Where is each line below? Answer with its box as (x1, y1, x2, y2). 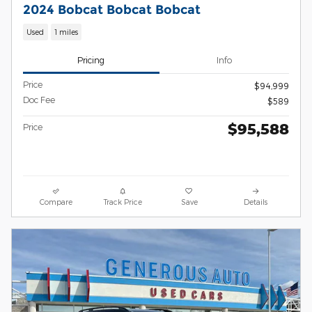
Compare (40, 196, 73, 206)
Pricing (77, 55, 105, 65)
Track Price (103, 196, 142, 206)
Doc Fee (23, 94, 55, 104)
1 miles (54, 27, 78, 37)
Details (244, 196, 268, 206)
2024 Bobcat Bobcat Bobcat (23, 2, 201, 17)
